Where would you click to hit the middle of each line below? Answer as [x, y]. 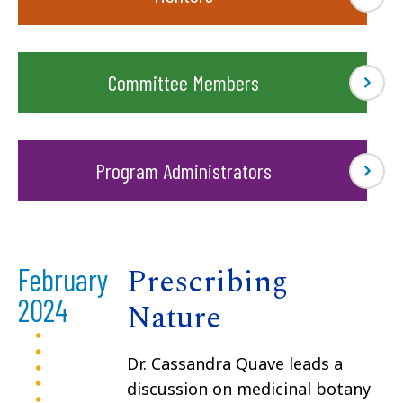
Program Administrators [184, 171]
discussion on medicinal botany [249, 389]
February [63, 280]
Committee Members [184, 83]
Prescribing [207, 283]
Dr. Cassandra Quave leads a [235, 364]
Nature [174, 319]
